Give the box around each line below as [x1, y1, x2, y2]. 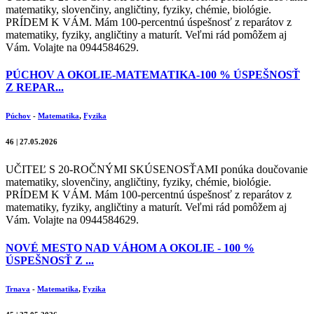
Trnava [6, 284, 30, 293]
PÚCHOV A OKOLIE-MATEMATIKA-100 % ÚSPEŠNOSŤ [6, 69, 300, 81]
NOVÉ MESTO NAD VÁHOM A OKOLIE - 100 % [6, 241, 254, 254]
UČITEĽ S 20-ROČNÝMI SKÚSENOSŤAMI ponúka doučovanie [6, 163, 308, 176]
